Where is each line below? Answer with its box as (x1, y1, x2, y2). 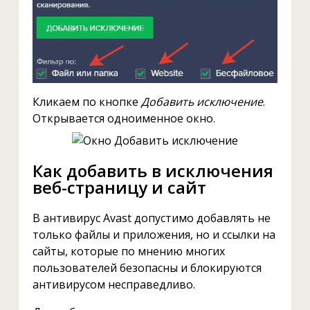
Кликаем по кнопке (32, 94, 141, 110)
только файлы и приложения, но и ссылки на (32, 227, 275, 243)
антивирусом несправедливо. (32, 277, 195, 293)
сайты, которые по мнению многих (32, 244, 225, 259)
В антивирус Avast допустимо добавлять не (32, 210, 271, 226)
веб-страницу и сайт (32, 176, 206, 199)
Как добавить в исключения (32, 159, 273, 183)
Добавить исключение (140, 94, 263, 110)
